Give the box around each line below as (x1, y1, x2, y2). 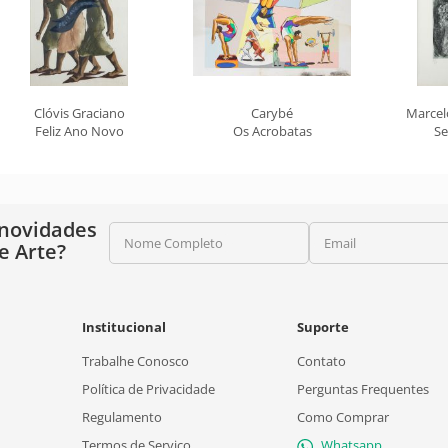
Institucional (81, 318, 166, 336)
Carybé (251, 104, 293, 122)
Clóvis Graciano (33, 104, 125, 122)
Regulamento (81, 408, 162, 426)
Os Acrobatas (232, 122, 312, 140)
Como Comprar (297, 408, 389, 426)
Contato (297, 352, 346, 370)
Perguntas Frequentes (297, 380, 429, 398)
